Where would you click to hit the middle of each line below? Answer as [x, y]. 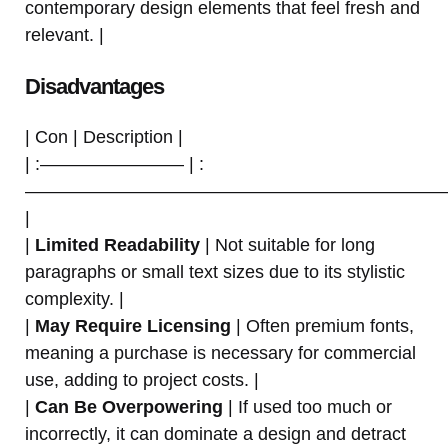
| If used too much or [307, 406]
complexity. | [74, 298]
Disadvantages [94, 86]
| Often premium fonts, [322, 325]
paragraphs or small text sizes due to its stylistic [215, 271]
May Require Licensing [133, 325]
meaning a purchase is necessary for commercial [220, 352]
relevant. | [64, 34]
